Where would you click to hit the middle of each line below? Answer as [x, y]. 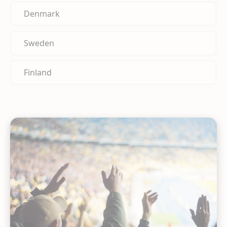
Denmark [42, 13]
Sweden [39, 43]
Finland [38, 72]
